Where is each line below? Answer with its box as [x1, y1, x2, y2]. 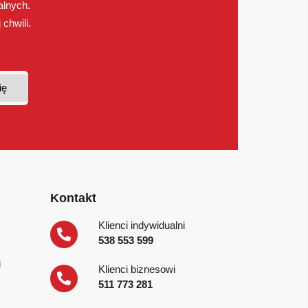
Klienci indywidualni [98, 219, 185, 231]
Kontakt [50, 190, 96, 205]
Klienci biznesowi [98, 263, 175, 275]
